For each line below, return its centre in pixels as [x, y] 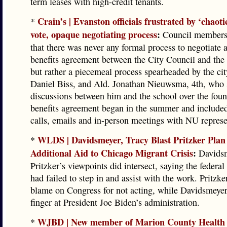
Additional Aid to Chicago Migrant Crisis [112, 153]
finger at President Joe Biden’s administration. [115, 202]
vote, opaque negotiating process [94, 34]
